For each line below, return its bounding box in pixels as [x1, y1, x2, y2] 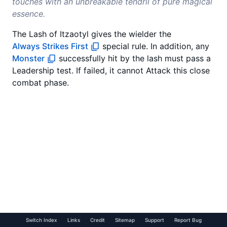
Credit [90, 217, 105, 223]
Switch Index [25, 217, 57, 223]
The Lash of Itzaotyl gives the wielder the [12, 29, 171, 40]
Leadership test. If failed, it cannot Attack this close [12, 65, 210, 76]
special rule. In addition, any [100, 41, 210, 52]
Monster [12, 53, 45, 64]
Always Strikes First [12, 41, 88, 52]
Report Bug [174, 217, 202, 223]
